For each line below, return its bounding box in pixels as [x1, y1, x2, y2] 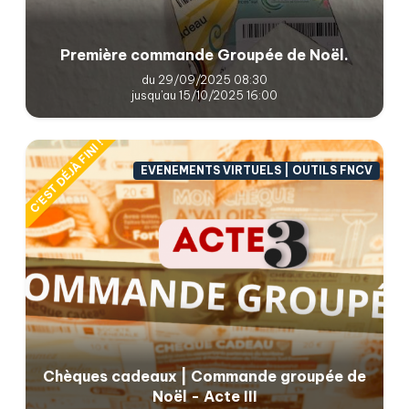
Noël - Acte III [152, 386, 257, 405]
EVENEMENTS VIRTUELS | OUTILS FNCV [141, 163, 373, 178]
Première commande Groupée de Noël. [60, 45, 349, 64]
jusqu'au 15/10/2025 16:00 [131, 87, 278, 102]
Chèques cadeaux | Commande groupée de [43, 366, 366, 385]
